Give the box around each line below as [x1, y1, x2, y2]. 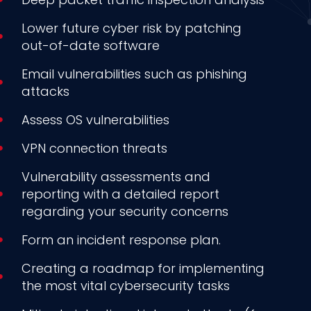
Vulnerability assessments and [22, 167, 211, 185]
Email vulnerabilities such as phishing [22, 65, 248, 83]
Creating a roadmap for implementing [22, 259, 265, 277]
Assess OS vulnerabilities [22, 110, 170, 128]
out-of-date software [22, 36, 160, 54]
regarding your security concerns [22, 202, 229, 220]
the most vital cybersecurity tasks [22, 276, 230, 294]
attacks [22, 82, 70, 100]
